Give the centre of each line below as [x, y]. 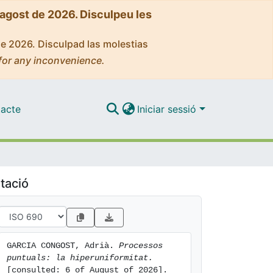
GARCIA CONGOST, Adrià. [63, 246]
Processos [141, 246]
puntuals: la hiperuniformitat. [80, 258]
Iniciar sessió [168, 109]
